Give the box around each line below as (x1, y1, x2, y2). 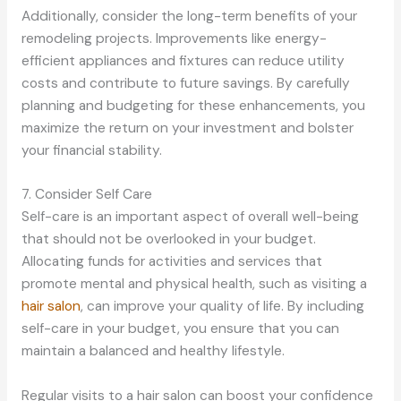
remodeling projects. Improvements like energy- (21, 29, 327, 47)
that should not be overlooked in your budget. (21, 230, 316, 249)
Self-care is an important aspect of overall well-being (21, 208, 359, 226)
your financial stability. (21, 141, 162, 159)
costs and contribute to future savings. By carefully (21, 73, 350, 92)
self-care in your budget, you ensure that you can (21, 320, 339, 338)
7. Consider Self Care (21, 185, 152, 204)
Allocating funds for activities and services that (21, 252, 322, 271)
